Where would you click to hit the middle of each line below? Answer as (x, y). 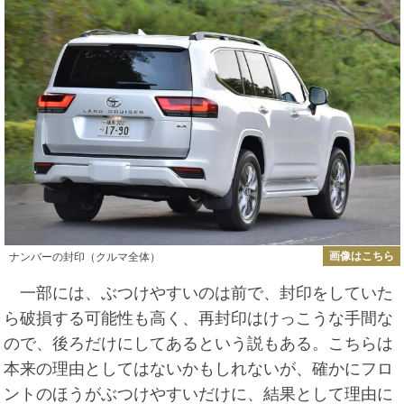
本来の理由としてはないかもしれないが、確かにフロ (199, 368)
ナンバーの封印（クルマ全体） (84, 257)
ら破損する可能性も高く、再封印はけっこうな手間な (199, 318)
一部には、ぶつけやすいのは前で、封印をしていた (199, 293)
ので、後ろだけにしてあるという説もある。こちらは (199, 343)
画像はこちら (361, 257)
